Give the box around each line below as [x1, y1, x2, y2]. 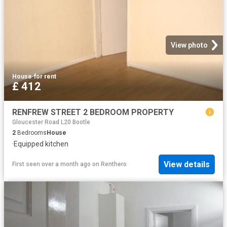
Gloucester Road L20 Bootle [12, 118, 90, 126]
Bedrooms [16, 129, 47, 136]
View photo [171, 41, 208, 49]
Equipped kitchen [14, 139, 68, 148]
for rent [34, 72, 56, 80]
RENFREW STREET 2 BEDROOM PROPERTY [12, 107, 174, 117]
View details [164, 159, 210, 169]
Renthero [101, 161, 127, 168]
